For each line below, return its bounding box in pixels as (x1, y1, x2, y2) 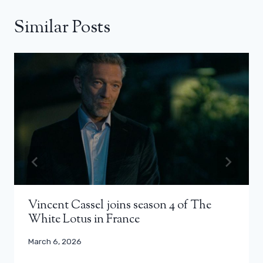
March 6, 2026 (28, 236, 82, 246)
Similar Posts (14, 15, 110, 41)
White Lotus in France (28, 211, 140, 228)
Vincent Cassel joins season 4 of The (28, 197, 211, 214)
